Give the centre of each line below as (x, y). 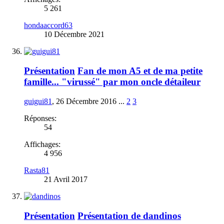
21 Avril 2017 (66, 179)
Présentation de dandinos (129, 215)
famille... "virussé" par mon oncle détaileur (112, 82)
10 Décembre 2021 (74, 34)
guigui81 (38, 101)
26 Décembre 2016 (86, 101)
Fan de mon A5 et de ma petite (140, 71)
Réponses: (40, 118)
